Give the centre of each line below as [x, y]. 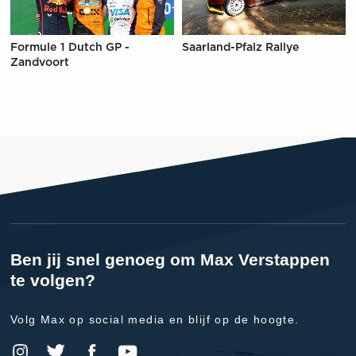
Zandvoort [39, 62]
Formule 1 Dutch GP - [70, 47]
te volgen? [52, 280]
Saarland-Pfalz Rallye [241, 47]
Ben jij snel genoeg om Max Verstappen [170, 259]
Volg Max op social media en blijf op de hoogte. [155, 319]
